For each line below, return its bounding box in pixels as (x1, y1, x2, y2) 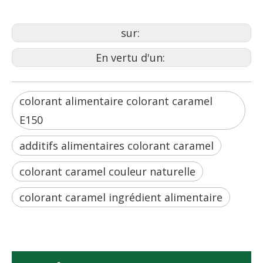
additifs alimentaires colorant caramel (19, 139, 214, 153)
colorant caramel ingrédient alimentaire (19, 190, 222, 204)
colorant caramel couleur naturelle (19, 164, 195, 178)
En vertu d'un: (95, 50, 168, 65)
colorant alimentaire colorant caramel (19, 94, 213, 108)
